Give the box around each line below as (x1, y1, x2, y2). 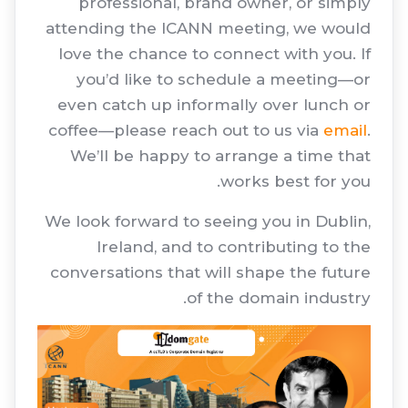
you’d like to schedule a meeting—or (76, 70, 371, 88)
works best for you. (220, 172, 371, 190)
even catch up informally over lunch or (57, 96, 371, 114)
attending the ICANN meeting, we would (46, 19, 371, 37)
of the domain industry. (187, 289, 371, 307)
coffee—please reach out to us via (48, 121, 323, 139)
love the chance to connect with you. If (58, 45, 371, 63)
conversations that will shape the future (50, 263, 371, 281)
